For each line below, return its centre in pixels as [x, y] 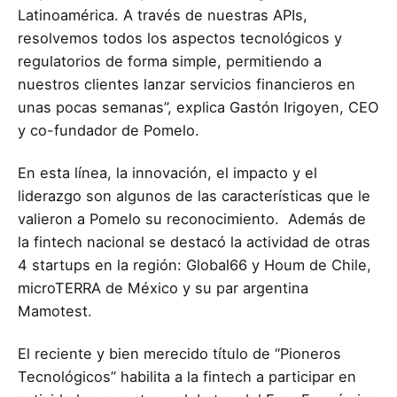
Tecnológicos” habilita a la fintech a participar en [187, 376]
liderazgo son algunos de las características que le [194, 195]
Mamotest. [55, 311]
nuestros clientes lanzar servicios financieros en [187, 84]
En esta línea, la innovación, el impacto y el [167, 172]
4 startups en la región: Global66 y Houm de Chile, [195, 265]
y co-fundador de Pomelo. [109, 130]
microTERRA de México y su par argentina [163, 288]
